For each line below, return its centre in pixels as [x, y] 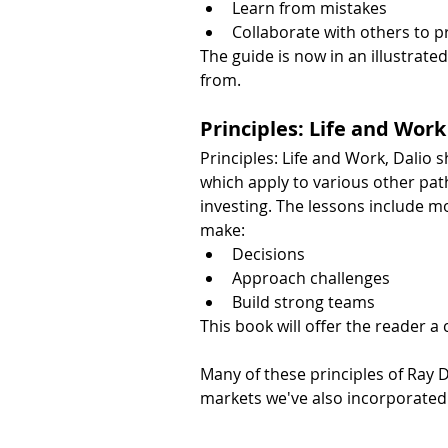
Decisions [268, 253]
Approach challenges [311, 277]
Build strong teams [303, 301]
